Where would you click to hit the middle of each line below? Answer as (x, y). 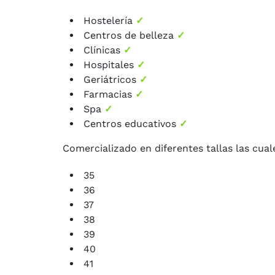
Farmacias (109, 95)
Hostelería (110, 21)
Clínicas (103, 50)
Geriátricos (111, 80)
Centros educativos (131, 124)
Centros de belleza (130, 36)
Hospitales (110, 65)
